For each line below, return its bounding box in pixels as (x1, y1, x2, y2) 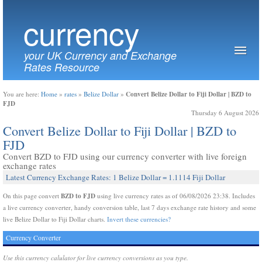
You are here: (3, 89, 41, 98)
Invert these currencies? (107, 215, 171, 223)
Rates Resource (24, 60, 99, 74)
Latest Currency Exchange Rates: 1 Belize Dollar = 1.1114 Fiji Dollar (6, 172, 225, 182)
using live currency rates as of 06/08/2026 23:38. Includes (95, 191, 255, 200)
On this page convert (3, 191, 61, 200)
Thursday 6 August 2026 (191, 108, 259, 117)
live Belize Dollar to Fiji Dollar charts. (3, 215, 107, 223)
